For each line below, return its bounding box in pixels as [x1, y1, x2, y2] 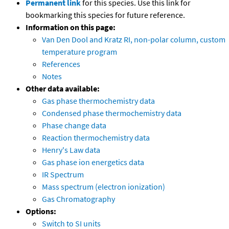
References [42, 59, 80, 70]
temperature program [42, 47, 117, 57]
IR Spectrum [42, 169, 84, 180]
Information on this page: [26, 22, 116, 33]
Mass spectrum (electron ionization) [42, 181, 165, 192]
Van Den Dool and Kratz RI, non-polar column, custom [42, 34, 225, 45]
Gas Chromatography [42, 194, 115, 204]
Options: [26, 206, 56, 217]
